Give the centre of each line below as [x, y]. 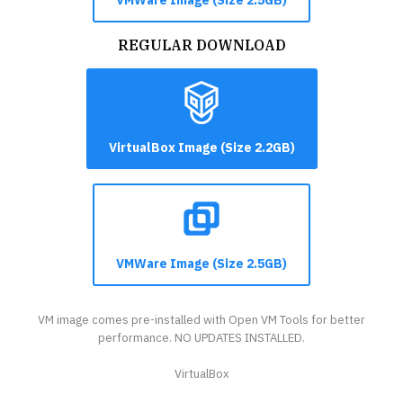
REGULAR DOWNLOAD [201, 45]
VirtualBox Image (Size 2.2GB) [201, 147]
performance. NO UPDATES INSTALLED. [201, 337]
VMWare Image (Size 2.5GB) [201, 263]
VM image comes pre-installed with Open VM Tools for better [201, 319]
